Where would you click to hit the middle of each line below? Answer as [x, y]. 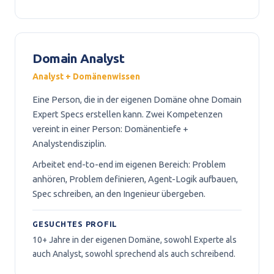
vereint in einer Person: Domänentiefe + [110, 129]
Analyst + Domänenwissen [86, 76]
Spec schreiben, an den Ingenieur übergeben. [119, 194]
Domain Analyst [79, 58]
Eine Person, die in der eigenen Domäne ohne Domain [137, 99]
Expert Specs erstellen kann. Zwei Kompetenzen [128, 114]
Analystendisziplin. [69, 143]
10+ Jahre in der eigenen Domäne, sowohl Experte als [135, 240]
